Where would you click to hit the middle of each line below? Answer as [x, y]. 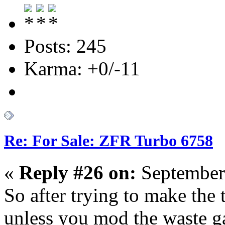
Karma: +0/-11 [82, 68]
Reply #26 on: [78, 172]
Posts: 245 [65, 46]
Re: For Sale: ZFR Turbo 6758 [108, 140]
